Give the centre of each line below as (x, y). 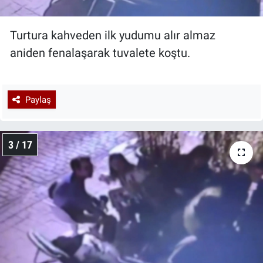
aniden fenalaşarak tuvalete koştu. (100, 53)
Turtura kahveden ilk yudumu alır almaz (113, 36)
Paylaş (38, 100)
